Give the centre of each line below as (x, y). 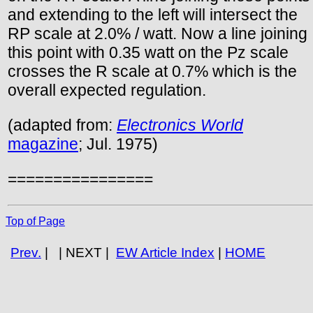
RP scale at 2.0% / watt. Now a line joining (158, 34)
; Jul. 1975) (118, 144)
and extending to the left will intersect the (153, 15)
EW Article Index (165, 252)
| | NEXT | (79, 252)
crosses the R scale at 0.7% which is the (152, 72)
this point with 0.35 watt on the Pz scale (148, 53)
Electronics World (180, 125)
